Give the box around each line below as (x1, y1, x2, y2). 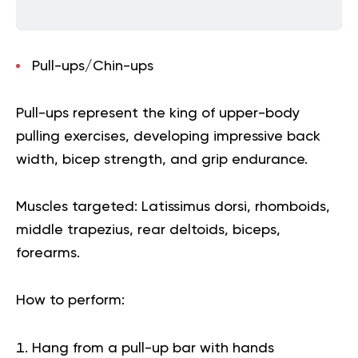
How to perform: (16, 292, 125, 308)
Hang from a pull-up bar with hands (32, 340, 274, 356)
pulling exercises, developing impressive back (16, 129, 320, 144)
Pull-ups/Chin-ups (32, 58, 153, 74)
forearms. (16, 245, 80, 261)
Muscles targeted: (16, 199, 141, 214)
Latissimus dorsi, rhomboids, (141, 199, 330, 214)
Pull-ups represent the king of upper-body (16, 105, 300, 121)
